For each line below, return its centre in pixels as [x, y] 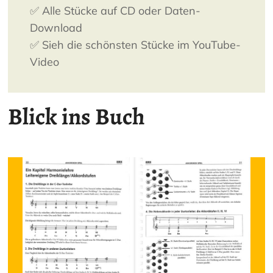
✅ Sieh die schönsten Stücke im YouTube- [136, 45]
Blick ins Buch [77, 117]
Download [56, 28]
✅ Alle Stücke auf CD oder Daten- [115, 11]
